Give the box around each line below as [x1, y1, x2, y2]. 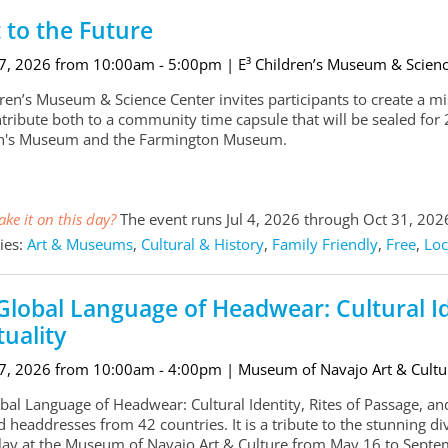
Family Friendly [271, 234, 378, 255]
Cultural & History [140, 234, 264, 255]
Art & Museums [26, 234, 133, 255]
